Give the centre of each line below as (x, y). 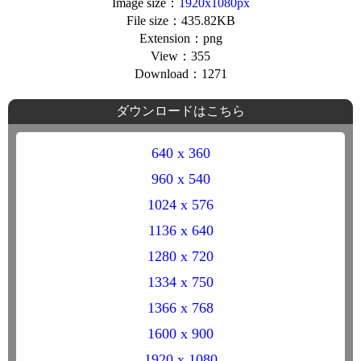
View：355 (180, 56)
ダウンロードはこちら (180, 111)
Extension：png (180, 39)
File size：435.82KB (180, 21)
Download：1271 (180, 74)
